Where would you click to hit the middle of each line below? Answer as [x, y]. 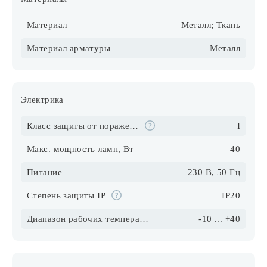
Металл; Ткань [210, 25]
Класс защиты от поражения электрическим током [134, 125]
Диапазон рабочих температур [144, 218]
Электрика [42, 99]
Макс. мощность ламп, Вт [80, 149]
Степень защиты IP [66, 195]
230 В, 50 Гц [214, 172]
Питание [44, 172]
